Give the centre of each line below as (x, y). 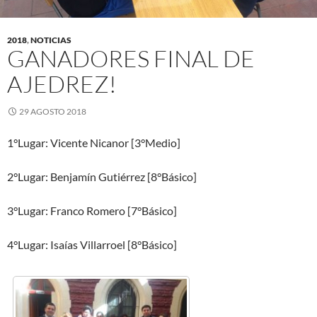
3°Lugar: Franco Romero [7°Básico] (92, 211)
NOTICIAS (51, 40)
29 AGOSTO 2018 (53, 111)
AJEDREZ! (62, 84)
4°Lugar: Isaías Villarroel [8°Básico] (92, 244)
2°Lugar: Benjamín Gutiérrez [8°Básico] (102, 177)
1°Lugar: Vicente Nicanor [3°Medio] (94, 143)
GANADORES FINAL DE (131, 58)
